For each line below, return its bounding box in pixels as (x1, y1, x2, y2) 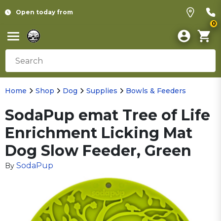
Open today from (16, 8, 73, 16)
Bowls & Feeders (126, 86, 186, 95)
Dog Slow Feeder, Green (5, 142, 191, 160)
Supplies (86, 86, 117, 95)
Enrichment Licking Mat (5, 124, 192, 142)
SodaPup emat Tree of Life (5, 106, 210, 124)
